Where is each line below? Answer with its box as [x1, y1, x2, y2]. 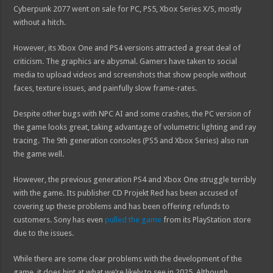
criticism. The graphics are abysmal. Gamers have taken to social [13, 57, 238, 66]
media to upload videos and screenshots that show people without [13, 70, 247, 80]
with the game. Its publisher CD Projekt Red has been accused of [13, 188, 238, 198]
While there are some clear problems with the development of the [13, 254, 243, 264]
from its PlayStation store [161, 215, 252, 225]
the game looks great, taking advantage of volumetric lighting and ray [13, 122, 257, 132]
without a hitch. [13, 18, 66, 27]
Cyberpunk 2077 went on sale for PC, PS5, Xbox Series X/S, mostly [13, 4, 242, 14]
